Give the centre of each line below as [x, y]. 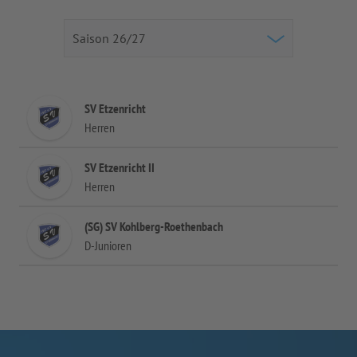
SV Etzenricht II [120, 167]
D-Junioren [108, 245]
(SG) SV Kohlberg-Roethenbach [154, 226]
